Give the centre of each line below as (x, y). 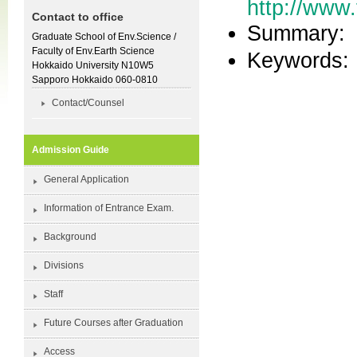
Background (70, 237)
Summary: (296, 33)
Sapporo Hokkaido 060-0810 (95, 80)
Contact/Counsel (88, 103)
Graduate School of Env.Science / (104, 37)
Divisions (64, 265)
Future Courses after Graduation (114, 323)
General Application (86, 179)
